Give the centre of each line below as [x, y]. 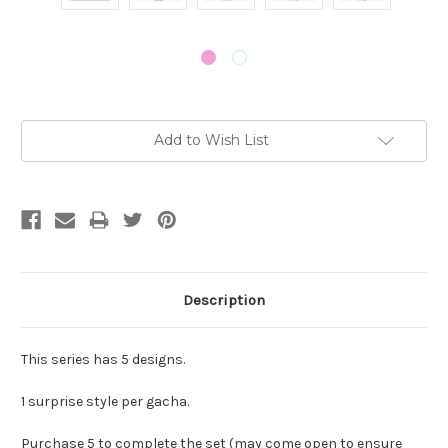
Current [46, 129]
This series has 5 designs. [103, 360]
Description [224, 300]
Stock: [42, 148]
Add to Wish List [211, 140]
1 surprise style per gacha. [105, 402]
